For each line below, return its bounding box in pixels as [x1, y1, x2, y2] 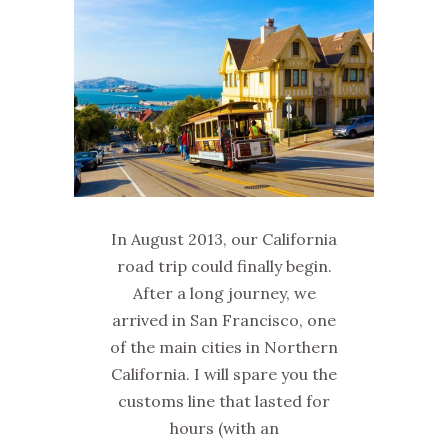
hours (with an [169, 417, 279, 438]
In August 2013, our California [111, 228, 337, 249]
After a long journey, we [132, 282, 316, 303]
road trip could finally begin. [116, 255, 332, 276]
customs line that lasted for [118, 390, 330, 411]
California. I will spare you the [111, 363, 337, 384]
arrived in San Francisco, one [112, 309, 336, 330]
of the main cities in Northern [110, 336, 338, 357]
